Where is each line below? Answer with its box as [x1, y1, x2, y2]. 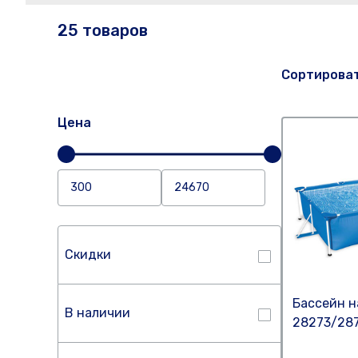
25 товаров [58, 21, 148, 40]
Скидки [65, 247, 111, 262]
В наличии [65, 305, 130, 320]
